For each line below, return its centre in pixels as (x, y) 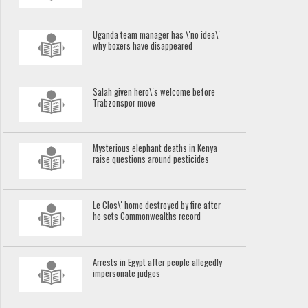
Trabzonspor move (124, 102)
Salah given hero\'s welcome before (154, 91)
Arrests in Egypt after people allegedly (158, 262)
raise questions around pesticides (151, 159)
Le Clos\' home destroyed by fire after (157, 205)
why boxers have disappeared (143, 45)
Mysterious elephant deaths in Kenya (155, 148)
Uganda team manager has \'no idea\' (157, 34)
